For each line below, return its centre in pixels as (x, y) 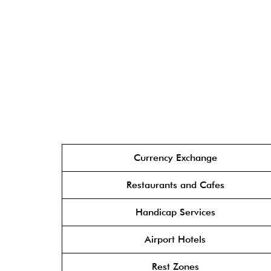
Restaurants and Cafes (175, 185)
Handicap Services (175, 212)
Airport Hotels (175, 239)
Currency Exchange (175, 158)
